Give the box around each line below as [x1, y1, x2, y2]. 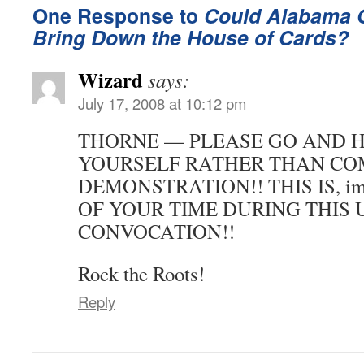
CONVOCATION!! [78, 217, 235, 245]
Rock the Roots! [78, 259, 205, 287]
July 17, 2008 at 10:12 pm [78, 92, 246, 114]
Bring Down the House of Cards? [32, 22, 349, 52]
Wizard [78, 64, 143, 94]
